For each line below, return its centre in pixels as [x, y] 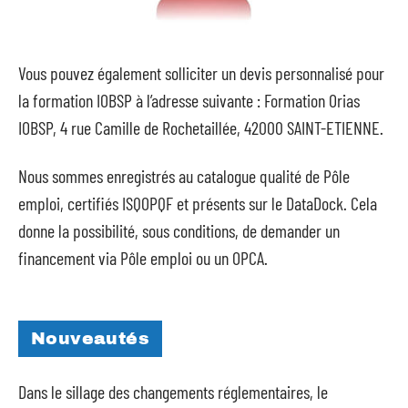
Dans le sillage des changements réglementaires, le [173, 391]
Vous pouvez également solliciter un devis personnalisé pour [201, 73]
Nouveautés [90, 338]
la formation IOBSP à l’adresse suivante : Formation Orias [189, 100]
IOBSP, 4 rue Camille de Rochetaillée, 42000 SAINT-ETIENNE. [201, 127]
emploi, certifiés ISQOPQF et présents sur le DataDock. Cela [198, 203]
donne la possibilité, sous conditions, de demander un [179, 230]
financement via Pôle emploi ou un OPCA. [143, 257]
